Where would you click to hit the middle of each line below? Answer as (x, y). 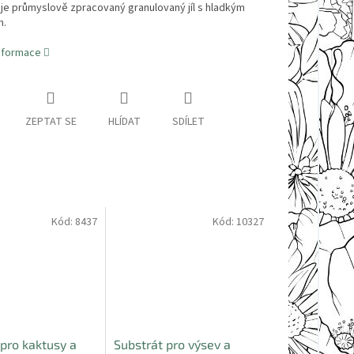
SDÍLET (188, 122)
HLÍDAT (124, 122)
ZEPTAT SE (51, 122)
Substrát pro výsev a (173, 344)
